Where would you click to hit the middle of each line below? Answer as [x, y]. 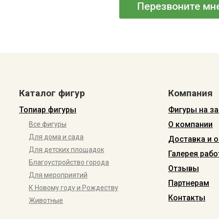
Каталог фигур [52, 93]
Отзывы [184, 168]
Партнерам [189, 183]
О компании [190, 124]
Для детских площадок [66, 150]
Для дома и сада [56, 137]
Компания [190, 93]
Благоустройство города [69, 162]
